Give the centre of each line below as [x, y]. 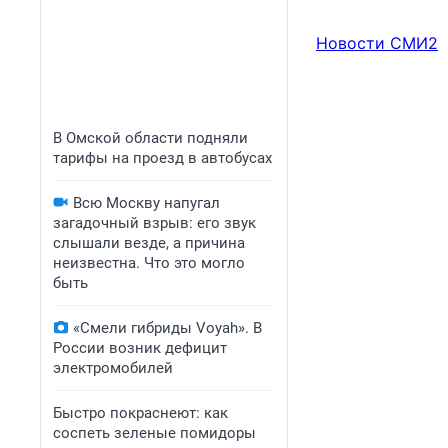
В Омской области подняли [150, 138]
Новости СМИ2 [377, 43]
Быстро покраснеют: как [140, 413]
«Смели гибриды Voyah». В [167, 328]
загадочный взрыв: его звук [154, 223]
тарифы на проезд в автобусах [162, 158]
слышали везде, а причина [149, 243]
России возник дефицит [140, 348]
